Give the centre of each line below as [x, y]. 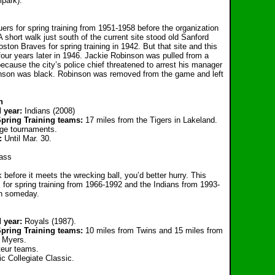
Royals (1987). [50, 221]
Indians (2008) [50, 111]
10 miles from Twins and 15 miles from [154, 230]
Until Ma [19, 138]
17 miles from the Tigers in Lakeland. [151, 120]
